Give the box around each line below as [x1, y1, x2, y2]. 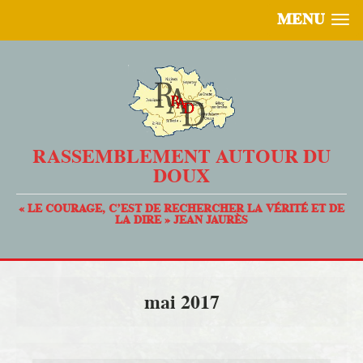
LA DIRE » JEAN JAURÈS [115, 211, 248, 228]
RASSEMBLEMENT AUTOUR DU [32, 143, 331, 170]
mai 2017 [143, 288, 220, 316]
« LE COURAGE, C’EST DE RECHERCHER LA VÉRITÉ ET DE [19, 200, 344, 217]
